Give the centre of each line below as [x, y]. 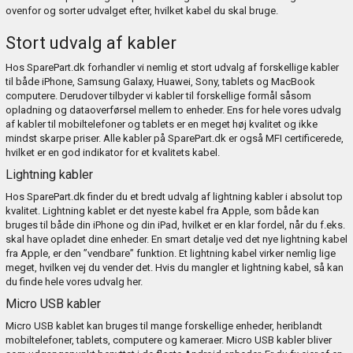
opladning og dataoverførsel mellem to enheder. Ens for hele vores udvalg [173, 110]
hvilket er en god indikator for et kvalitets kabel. [112, 152]
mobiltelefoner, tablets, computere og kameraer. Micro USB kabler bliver [168, 340]
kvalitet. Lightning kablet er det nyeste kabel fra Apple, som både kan [162, 210]
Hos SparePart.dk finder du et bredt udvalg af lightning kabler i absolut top [174, 196]
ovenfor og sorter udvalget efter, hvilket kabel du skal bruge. [141, 10]
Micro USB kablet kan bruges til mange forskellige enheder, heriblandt [163, 325]
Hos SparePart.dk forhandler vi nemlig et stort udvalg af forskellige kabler [172, 67]
